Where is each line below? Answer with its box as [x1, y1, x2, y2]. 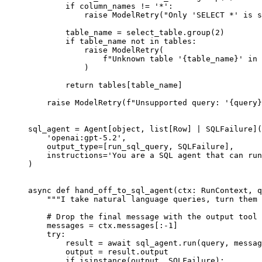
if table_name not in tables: [28, 36, 196, 46]
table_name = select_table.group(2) [28, 27, 225, 37]
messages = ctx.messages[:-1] [28, 220, 178, 230]
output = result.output [28, 247, 168, 256]
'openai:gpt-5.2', [28, 133, 126, 142]
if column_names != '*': [28, 1, 173, 11]
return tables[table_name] [28, 80, 182, 89]
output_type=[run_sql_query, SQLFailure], [28, 142, 234, 151]
